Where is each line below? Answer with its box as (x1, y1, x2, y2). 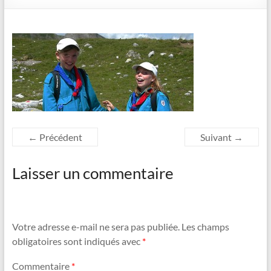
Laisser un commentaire (11, 163, 174, 183)
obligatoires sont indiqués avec (11, 235, 142, 247)
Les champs (181, 220, 229, 232)
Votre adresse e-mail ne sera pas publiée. (11, 220, 180, 232)
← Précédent (27, 131, 82, 143)
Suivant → (200, 131, 244, 143)
